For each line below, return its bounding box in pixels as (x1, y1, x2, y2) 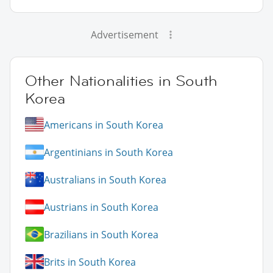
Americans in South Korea (44, 118, 163, 132)
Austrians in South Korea (44, 200, 158, 214)
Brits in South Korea (44, 255, 136, 269)
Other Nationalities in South (25, 71, 218, 91)
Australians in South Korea (44, 172, 166, 186)
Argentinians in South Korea (44, 145, 173, 159)
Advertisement (90, 28, 158, 42)
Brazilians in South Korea (44, 227, 158, 241)
